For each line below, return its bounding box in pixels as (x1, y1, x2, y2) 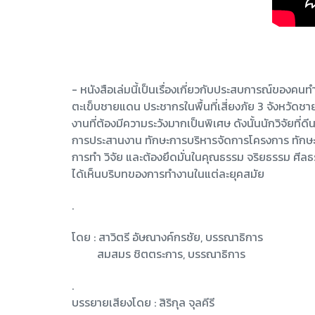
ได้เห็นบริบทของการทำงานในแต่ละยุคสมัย (72, 165, 264, 182)
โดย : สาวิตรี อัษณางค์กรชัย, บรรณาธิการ (72, 228, 263, 245)
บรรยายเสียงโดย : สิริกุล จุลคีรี (72, 293, 214, 311)
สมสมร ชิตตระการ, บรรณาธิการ (72, 245, 245, 262)
